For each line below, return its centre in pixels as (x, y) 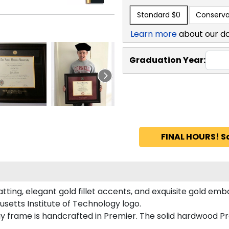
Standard (153, 15)
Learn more (154, 34)
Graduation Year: (167, 60)
